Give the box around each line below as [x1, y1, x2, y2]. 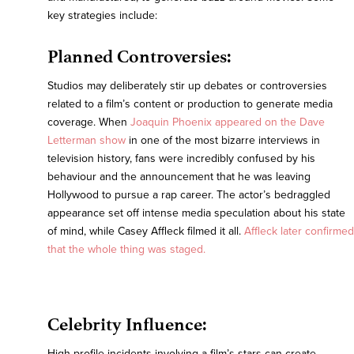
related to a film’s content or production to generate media [47, 97, 333, 111]
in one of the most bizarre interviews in [126, 134, 320, 148]
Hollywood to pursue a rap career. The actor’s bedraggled [47, 188, 330, 202]
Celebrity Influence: [47, 314, 206, 336]
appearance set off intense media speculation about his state [47, 206, 345, 220]
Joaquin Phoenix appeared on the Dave [130, 115, 325, 130]
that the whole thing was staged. [47, 243, 205, 257]
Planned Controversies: [47, 46, 231, 68]
